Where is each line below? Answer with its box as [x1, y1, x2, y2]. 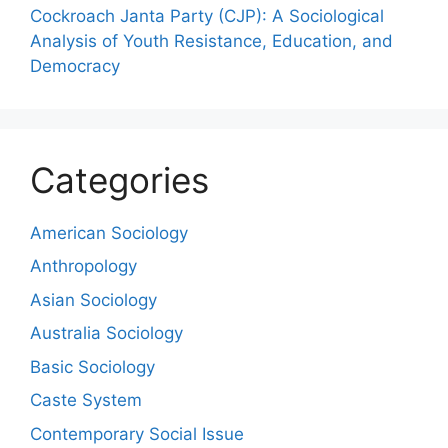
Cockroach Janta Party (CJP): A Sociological [30, 5, 384, 26]
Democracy [30, 55, 120, 76]
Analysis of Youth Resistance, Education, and [30, 30, 393, 51]
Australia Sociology [30, 323, 183, 344]
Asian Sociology [30, 289, 157, 310]
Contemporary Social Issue [30, 423, 244, 444]
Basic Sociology [30, 356, 155, 377]
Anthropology [30, 256, 137, 277]
